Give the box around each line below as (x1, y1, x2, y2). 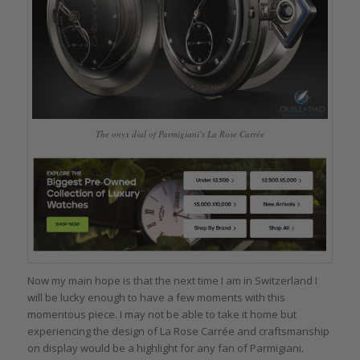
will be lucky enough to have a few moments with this (27, 289, 285, 305)
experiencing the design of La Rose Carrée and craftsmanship (27, 323, 329, 338)
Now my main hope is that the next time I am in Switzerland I (27, 272, 317, 288)
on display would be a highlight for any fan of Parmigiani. (27, 340, 304, 355)
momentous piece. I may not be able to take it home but (27, 306, 297, 321)
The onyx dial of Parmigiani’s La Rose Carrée (95, 128, 264, 141)
